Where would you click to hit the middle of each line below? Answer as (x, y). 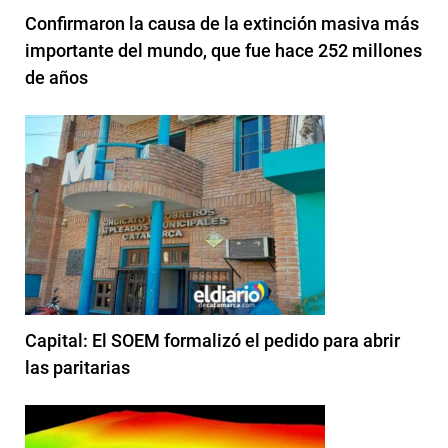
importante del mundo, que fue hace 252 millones (223, 50)
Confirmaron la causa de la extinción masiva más (222, 23)
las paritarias (77, 367)
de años (56, 77)
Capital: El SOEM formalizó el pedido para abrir (212, 340)
